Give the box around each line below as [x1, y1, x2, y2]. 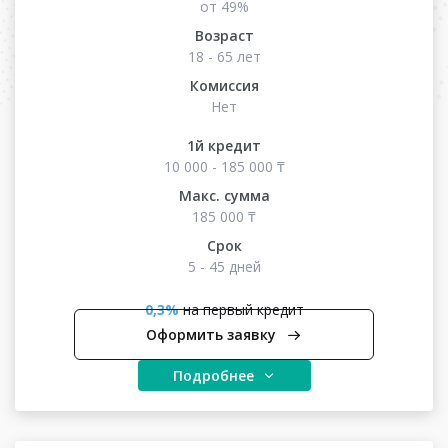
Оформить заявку [146, 325, 276, 345]
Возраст [194, 26, 254, 45]
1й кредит [187, 136, 261, 155]
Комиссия [189, 76, 259, 95]
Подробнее [172, 366, 254, 386]
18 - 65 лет [187, 47, 261, 66]
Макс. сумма [178, 186, 270, 205]
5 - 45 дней [187, 257, 261, 276]
